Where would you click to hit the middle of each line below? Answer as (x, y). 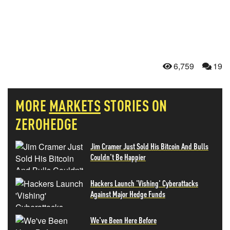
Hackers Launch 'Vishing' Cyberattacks (144, 183)
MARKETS (75, 105)
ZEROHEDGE (47, 124)
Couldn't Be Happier (118, 157)
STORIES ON (135, 105)
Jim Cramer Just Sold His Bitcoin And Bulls (149, 146)
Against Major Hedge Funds (128, 194)
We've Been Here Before (123, 220)
